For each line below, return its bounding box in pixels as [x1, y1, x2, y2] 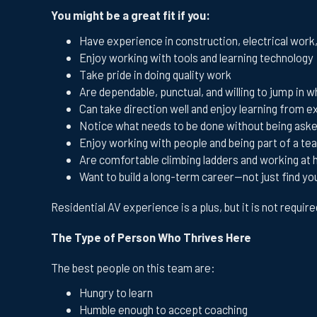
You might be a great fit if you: [51, 8, 210, 23]
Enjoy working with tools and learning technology [79, 50, 313, 64]
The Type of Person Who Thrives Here [51, 229, 251, 244]
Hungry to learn [79, 285, 153, 300]
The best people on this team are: [51, 260, 215, 275]
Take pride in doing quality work [79, 67, 231, 81]
